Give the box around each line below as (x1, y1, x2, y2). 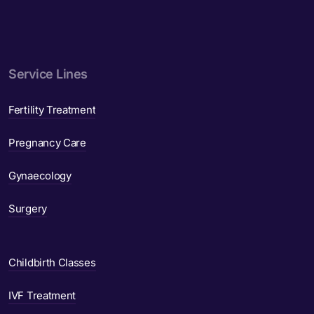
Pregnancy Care (8, 136, 86, 150)
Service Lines (8, 67, 88, 82)
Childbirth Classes (8, 256, 96, 270)
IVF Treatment (8, 289, 76, 303)
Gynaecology (8, 169, 71, 183)
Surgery (8, 202, 47, 216)
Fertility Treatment (8, 103, 96, 117)
